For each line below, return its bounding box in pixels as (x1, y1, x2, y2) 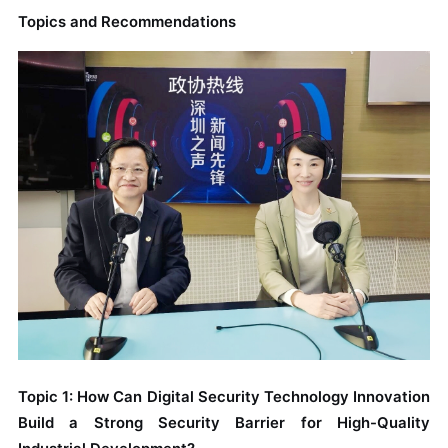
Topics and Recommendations (17, 13, 236, 32)
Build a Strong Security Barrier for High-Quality (17, 414, 431, 433)
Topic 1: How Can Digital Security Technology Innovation (17, 388, 431, 407)
